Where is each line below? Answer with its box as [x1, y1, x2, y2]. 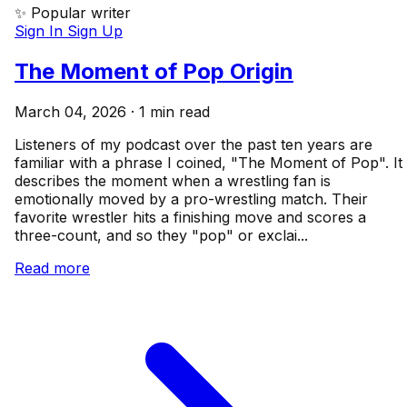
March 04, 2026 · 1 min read [15, 103, 210, 122]
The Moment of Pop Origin [15, 58, 293, 85]
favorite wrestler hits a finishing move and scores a [15, 208, 366, 227]
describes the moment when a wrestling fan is [15, 172, 331, 191]
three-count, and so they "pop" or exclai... [15, 226, 308, 245]
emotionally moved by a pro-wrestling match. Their [15, 190, 368, 209]
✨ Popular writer [15, 4, 131, 23]
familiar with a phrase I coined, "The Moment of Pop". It [15, 154, 402, 173]
